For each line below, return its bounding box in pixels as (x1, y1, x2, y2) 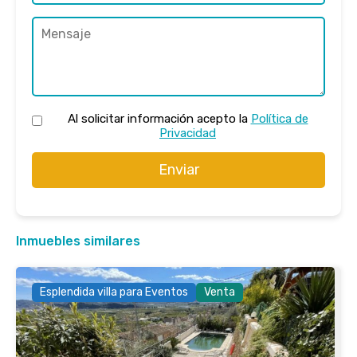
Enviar (158, 161, 199, 178)
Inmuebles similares (16, 233, 140, 249)
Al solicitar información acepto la (67, 112, 251, 126)
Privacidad (159, 126, 216, 140)
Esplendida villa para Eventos (40, 285, 188, 299)
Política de (250, 112, 308, 126)
